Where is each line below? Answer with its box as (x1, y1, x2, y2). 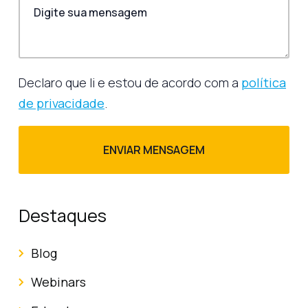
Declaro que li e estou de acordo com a (19, 74, 241, 91)
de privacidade (19, 95, 104, 112)
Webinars (31, 274, 86, 291)
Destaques (19, 203, 107, 228)
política (241, 74, 286, 91)
